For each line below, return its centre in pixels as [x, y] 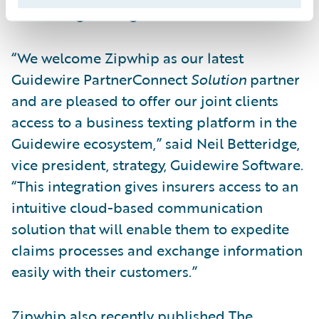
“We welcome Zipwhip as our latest [127, 57]
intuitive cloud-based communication [137, 207]
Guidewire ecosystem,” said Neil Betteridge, [156, 143]
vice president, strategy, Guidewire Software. [157, 164]
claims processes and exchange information [157, 250]
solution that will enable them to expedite [150, 228]
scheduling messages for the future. [129, 13]
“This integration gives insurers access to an [155, 185]
